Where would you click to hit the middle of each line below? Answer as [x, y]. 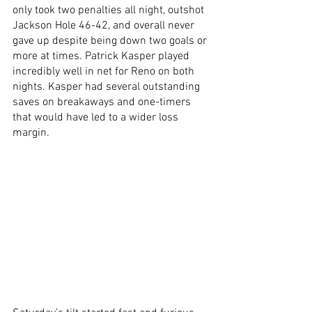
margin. [32, 133]
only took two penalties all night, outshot [110, 10]
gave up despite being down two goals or [111, 41]
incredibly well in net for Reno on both [105, 71]
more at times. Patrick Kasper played [102, 56]
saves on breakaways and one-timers [103, 102]
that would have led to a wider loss [97, 117]
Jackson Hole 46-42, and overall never [105, 25]
